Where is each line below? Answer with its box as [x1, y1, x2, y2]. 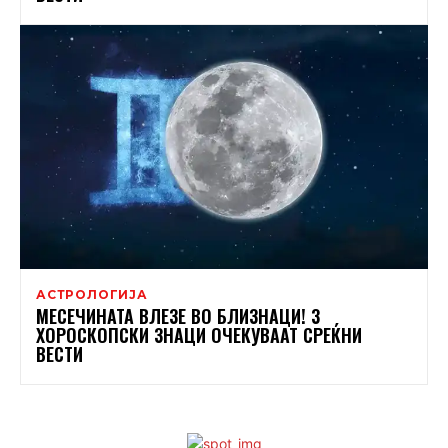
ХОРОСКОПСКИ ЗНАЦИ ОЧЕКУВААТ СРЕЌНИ [36, 322, 362, 349]
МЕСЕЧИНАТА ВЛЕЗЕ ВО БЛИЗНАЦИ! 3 [36, 303, 320, 330]
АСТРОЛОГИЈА [36, 287, 148, 303]
